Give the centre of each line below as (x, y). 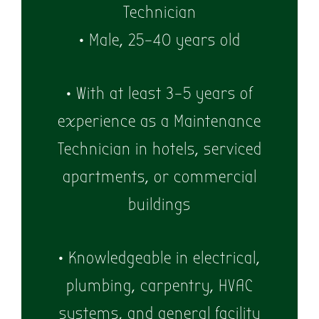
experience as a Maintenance (159, 121)
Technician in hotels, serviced (159, 149)
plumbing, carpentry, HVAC (159, 286)
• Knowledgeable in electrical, (159, 258)
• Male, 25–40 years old (159, 40)
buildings (159, 205)
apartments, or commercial (159, 177)
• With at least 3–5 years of (159, 94)
